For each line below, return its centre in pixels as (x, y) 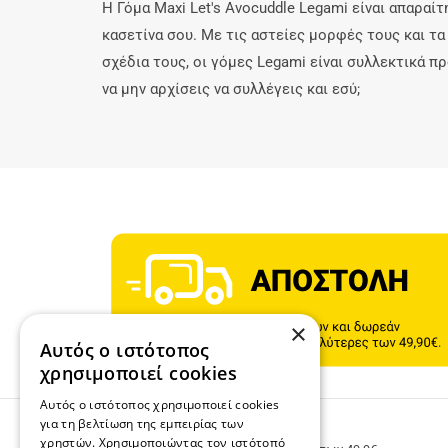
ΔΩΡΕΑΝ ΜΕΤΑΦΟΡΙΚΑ (223, 429)
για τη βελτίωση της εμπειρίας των (142, 423)
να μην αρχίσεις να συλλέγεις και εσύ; (233, 89)
